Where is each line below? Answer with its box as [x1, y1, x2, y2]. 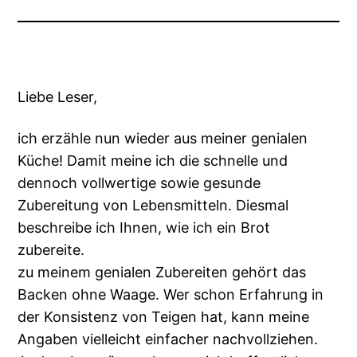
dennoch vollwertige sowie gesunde [18, 175, 261, 192]
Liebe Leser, [18, 88, 98, 106]
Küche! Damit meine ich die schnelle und [18, 152, 288, 170]
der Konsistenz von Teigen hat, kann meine [18, 308, 310, 326]
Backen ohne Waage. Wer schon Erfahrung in [18, 286, 324, 304]
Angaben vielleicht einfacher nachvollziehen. [18, 331, 319, 348]
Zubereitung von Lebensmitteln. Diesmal [18, 197, 293, 214]
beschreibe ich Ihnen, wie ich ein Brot [18, 219, 271, 237]
